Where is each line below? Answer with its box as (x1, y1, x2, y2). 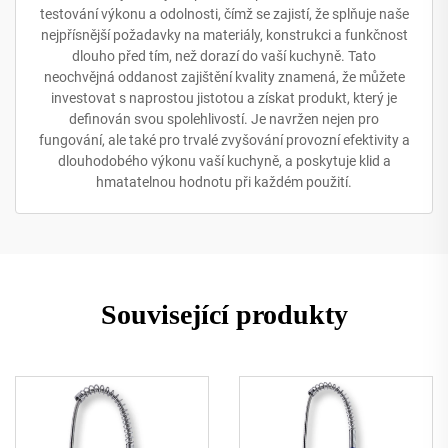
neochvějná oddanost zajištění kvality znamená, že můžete (43, 69, 405, 85)
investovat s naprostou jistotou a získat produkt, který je (51, 90, 397, 106)
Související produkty (100, 299, 348, 330)
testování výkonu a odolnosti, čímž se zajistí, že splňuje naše (39, 6, 409, 22)
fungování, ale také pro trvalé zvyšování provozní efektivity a (38, 132, 410, 148)
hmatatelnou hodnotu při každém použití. (96, 174, 352, 190)
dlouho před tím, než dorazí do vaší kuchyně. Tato (72, 48, 376, 64)
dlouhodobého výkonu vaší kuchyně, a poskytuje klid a (57, 153, 391, 169)
